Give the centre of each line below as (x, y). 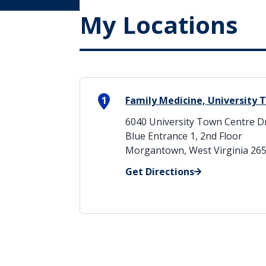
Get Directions (160, 172)
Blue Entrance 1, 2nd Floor (184, 136)
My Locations (159, 25)
